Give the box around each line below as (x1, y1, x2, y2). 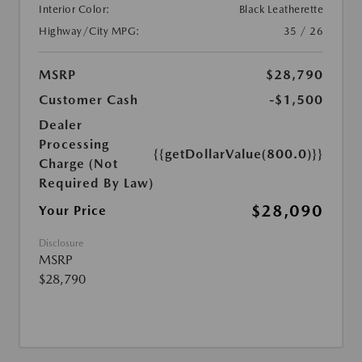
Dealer (39, 117, 82, 133)
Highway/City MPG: (39, 25, 141, 38)
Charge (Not (39, 156, 118, 172)
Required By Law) (39, 175, 154, 192)
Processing (39, 137, 109, 153)
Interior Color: (39, 3, 111, 16)
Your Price (39, 203, 107, 219)
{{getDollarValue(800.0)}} (154, 146, 323, 162)
